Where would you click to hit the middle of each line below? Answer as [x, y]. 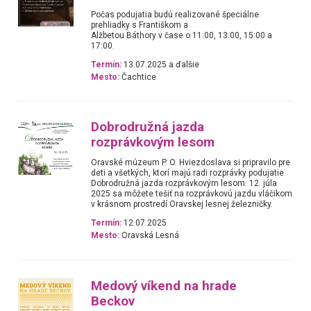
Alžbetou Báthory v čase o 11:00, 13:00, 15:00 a [182, 35]
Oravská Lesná [150, 236]
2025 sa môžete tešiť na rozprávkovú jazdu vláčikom [192, 194]
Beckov [113, 301]
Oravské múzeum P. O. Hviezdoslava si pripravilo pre [191, 163]
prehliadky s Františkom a [140, 25]
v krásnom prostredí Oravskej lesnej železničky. [182, 204]
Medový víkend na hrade [164, 286]
